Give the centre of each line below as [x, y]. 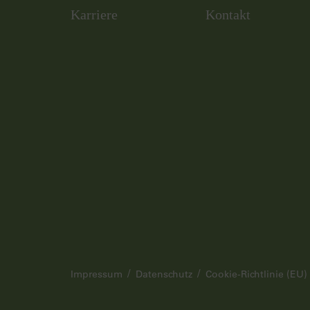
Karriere [94, 14]
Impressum [97, 274]
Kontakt [228, 14]
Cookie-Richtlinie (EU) [257, 274]
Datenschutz [164, 274]
